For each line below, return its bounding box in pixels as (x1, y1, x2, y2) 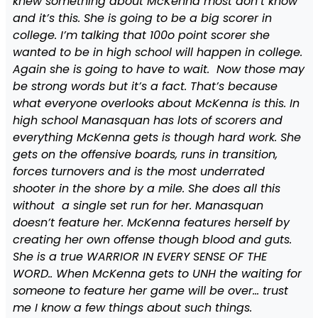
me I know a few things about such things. (12, 299, 252, 316)
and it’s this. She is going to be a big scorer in (12, 9, 272, 26)
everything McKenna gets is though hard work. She (12, 128, 301, 146)
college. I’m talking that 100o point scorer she (12, 26, 270, 43)
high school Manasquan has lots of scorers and (12, 111, 283, 128)
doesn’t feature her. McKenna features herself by (12, 214, 290, 231)
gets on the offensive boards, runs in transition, (12, 146, 278, 163)
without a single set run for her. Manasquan (12, 197, 263, 214)
